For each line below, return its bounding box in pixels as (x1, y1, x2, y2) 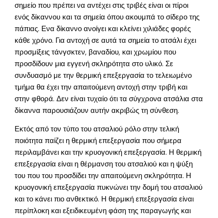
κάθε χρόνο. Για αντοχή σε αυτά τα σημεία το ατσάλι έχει (15, 36, 197, 45)
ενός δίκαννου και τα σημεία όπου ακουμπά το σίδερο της (15, 12, 200, 22)
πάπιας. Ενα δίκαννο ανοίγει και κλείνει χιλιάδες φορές (15, 24, 191, 34)
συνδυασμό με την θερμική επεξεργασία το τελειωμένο (15, 71, 192, 80)
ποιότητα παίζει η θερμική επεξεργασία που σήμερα (15, 136, 182, 146)
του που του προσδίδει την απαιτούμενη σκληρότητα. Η (15, 171, 192, 181)
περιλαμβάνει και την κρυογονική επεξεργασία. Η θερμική (15, 148, 202, 158)
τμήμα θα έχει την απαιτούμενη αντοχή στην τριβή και (15, 82, 188, 92)
